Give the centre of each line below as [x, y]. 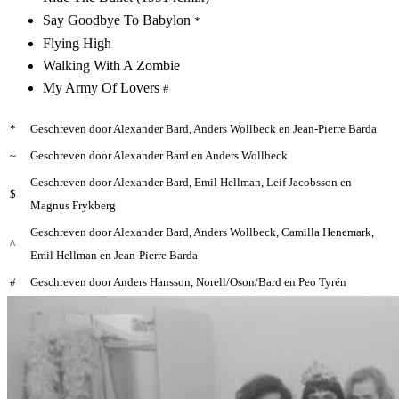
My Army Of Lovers [103, 87]
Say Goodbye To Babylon [118, 20]
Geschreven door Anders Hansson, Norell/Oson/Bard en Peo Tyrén [188, 281]
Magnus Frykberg [73, 205]
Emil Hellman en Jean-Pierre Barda [114, 255]
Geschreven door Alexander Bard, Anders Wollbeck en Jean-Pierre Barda [204, 128]
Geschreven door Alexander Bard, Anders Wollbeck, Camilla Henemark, [202, 232]
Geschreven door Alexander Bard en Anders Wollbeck [159, 155]
